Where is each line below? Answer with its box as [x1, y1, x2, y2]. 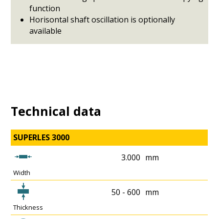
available [29, 25, 62, 37]
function [29, 3, 61, 14]
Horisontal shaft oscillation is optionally [29, 14, 175, 25]
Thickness [13, 202, 44, 212]
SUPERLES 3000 [13, 131, 70, 143]
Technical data [11, 103, 102, 120]
